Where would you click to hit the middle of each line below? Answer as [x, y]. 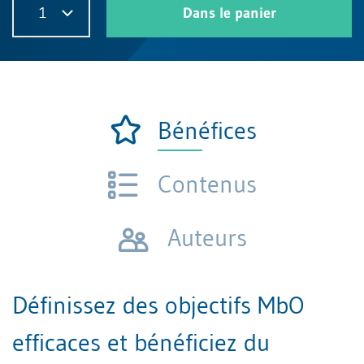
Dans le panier [229, 13]
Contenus [207, 184]
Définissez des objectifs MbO [158, 305]
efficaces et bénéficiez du [141, 342]
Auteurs [207, 238]
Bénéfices [207, 130]
